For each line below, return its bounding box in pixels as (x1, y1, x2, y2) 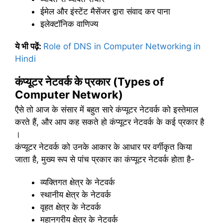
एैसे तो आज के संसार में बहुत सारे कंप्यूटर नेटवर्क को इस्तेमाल (15, 105, 198, 115)
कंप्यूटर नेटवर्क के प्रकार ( (15, 75, 117, 89)
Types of (117, 75, 164, 89)
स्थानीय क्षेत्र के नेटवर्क (40, 189, 111, 200)
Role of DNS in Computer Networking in (43, 41, 201, 51)
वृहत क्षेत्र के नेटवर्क (40, 202, 101, 212)
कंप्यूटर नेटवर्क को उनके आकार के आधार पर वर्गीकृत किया (15, 142, 192, 152)
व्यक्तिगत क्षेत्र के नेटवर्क (40, 177, 115, 187)
